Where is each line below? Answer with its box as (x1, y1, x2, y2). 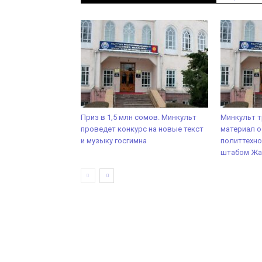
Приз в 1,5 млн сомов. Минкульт (81, 112, 196, 122)
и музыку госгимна (81, 136, 147, 145)
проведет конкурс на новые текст (81, 124, 204, 133)
